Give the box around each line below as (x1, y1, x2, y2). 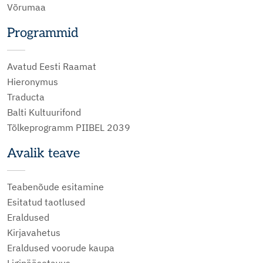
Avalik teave (7, 145, 80, 161)
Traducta (7, 90, 45, 103)
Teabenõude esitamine (7, 180, 104, 193)
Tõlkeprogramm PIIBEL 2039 (7, 121, 130, 133)
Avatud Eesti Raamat (7, 60, 96, 72)
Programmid (7, 25, 79, 41)
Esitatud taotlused (7, 195, 85, 208)
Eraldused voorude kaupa (7, 241, 114, 254)
